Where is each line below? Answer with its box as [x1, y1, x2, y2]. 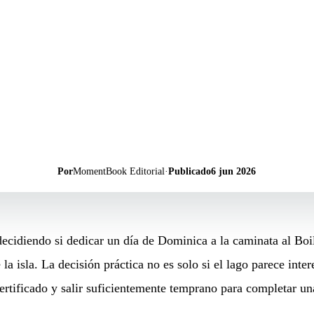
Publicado [168, 165, 212, 177]
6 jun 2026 [211, 165, 257, 177]
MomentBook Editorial [73, 165, 165, 177]
